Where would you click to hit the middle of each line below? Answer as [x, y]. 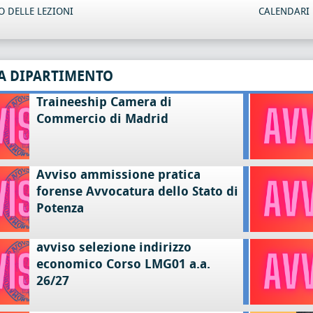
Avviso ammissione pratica [118, 175]
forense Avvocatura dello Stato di [137, 191]
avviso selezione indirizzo [114, 247]
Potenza [60, 208]
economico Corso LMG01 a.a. [123, 264]
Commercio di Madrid [102, 119]
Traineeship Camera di [104, 102]
